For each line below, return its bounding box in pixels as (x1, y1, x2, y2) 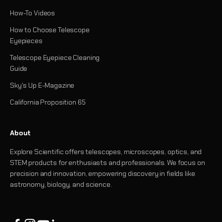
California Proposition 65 (10, 97, 86, 107)
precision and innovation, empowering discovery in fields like (10, 168, 195, 178)
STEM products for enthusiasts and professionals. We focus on (10, 158, 205, 167)
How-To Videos (10, 8, 55, 17)
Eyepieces (10, 36, 43, 45)
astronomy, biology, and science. (10, 179, 112, 189)
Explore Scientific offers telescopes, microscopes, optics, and (10, 147, 202, 156)
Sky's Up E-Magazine (10, 80, 75, 90)
